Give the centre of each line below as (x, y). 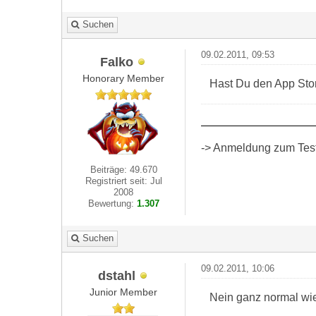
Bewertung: (112, 203)
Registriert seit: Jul (123, 181)
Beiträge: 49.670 (123, 170)
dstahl (116, 275)
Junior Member (124, 292)
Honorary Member (124, 78)
